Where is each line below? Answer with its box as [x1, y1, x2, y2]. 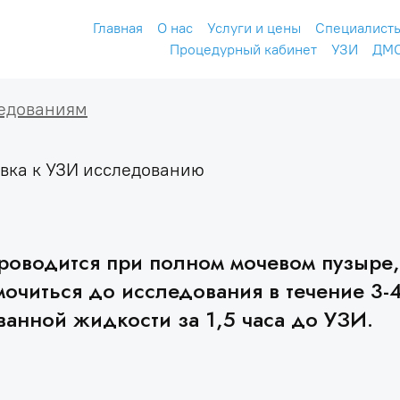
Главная [93, 20, 143, 37]
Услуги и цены [207, 20, 301, 37]
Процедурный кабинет [170, 41, 317, 58]
